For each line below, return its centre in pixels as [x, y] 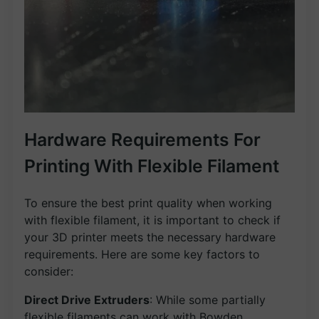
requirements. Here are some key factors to [142, 254]
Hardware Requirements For [142, 140]
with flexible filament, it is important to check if [152, 220]
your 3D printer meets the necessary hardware [150, 237]
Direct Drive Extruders [87, 299]
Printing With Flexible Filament [152, 166]
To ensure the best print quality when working [148, 203]
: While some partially [208, 299]
